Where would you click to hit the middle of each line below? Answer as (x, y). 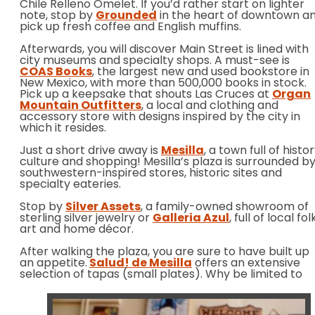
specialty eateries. (72, 185)
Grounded (126, 17)
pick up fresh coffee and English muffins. (130, 28)
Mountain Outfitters (81, 107)
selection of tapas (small (88, 275)
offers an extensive (246, 264)
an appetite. (53, 264)
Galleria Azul (191, 219)
